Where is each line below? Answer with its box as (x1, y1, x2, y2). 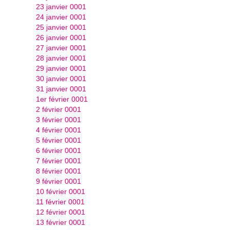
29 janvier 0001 (36, 64, 86, 72)
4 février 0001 (36, 126, 81, 134)
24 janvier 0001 (36, 13, 86, 21)
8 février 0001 (36, 167, 81, 175)
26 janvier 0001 (36, 33, 86, 42)
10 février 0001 (36, 187, 85, 196)
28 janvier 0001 (36, 54, 86, 62)
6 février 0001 (36, 146, 81, 155)
